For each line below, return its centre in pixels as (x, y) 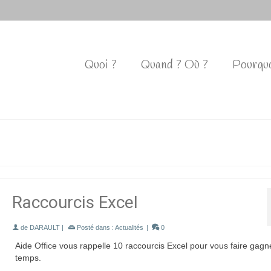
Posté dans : (95, 227)
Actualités (129, 227)
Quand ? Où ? (175, 65)
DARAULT (44, 227)
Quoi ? (101, 65)
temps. (28, 258)
